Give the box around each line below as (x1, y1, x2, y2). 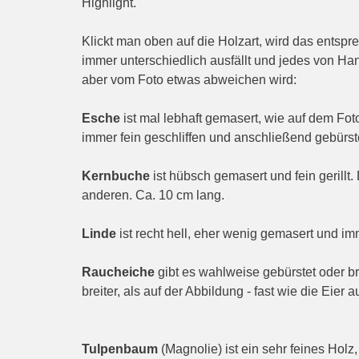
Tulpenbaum (82, 342, 158, 357)
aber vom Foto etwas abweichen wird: (82, 73, 296, 87)
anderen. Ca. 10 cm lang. (82, 188, 224, 203)
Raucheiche (82, 265, 155, 280)
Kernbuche (82, 169, 150, 184)
